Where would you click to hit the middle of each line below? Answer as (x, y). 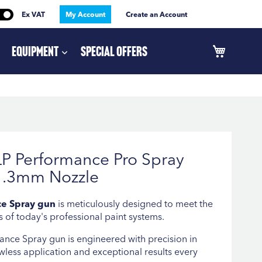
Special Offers (114, 51)
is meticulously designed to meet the (134, 203)
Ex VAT (33, 14)
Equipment (35, 51)
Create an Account (156, 14)
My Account (85, 14)
